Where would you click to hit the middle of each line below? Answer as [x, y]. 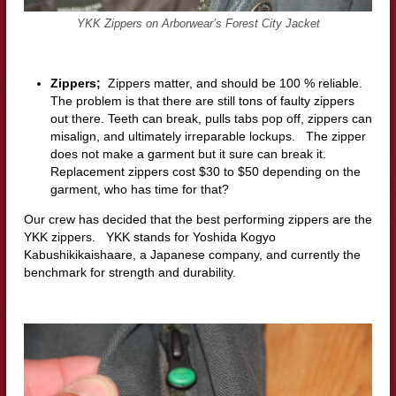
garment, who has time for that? [139, 189]
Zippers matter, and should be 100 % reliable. [235, 83]
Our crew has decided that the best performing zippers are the [198, 219]
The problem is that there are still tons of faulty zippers [202, 100]
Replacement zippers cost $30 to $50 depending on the [205, 171]
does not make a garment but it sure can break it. [188, 153]
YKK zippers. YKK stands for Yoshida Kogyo [149, 236]
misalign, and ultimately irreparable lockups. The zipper [208, 136]
